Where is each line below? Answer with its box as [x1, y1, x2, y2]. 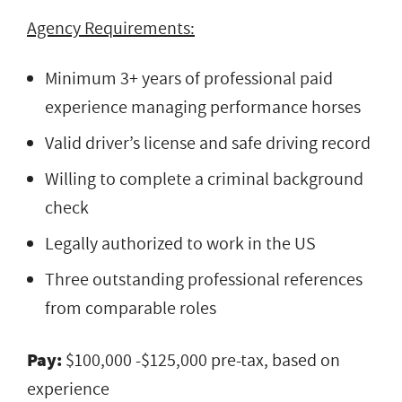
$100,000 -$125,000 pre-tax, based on [66, 347, 340, 373]
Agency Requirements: [27, 15, 195, 41]
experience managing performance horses [45, 94, 361, 120]
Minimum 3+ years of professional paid [45, 66, 333, 92]
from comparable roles [45, 295, 216, 321]
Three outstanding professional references [45, 267, 363, 293]
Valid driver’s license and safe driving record [45, 130, 371, 156]
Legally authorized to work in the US [45, 231, 316, 257]
